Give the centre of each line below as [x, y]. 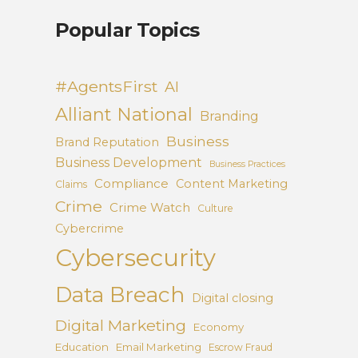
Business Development [128, 163]
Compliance [131, 184]
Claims [71, 185]
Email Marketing [158, 347]
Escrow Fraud [240, 348]
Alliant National [123, 115]
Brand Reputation [107, 143]
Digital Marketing [120, 326]
